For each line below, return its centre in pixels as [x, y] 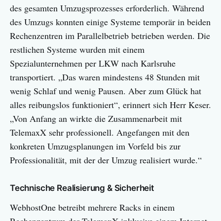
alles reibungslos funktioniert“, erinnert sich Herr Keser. [110, 104]
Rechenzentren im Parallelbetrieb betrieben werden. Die [110, 35]
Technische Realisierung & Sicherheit [82, 188]
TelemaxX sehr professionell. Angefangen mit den [100, 132]
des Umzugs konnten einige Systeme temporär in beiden [110, 21]
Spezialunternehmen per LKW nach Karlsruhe [93, 63]
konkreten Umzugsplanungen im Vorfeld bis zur [95, 146]
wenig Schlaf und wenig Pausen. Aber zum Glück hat [106, 91]
